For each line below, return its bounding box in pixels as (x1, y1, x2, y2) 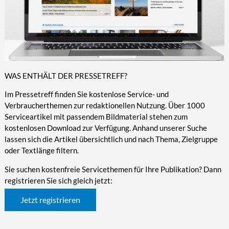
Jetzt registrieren (20, 195, 80, 205)
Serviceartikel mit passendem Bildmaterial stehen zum (4, 112, 188, 122)
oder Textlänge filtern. (4, 146, 79, 155)
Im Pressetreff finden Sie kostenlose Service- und (4, 89, 169, 99)
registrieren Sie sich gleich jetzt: (4, 176, 112, 186)
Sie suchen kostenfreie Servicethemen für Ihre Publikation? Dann (4, 165, 221, 174)
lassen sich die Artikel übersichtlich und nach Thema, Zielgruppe (4, 134, 218, 144)
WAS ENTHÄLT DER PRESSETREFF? (4, 71, 127, 81)
